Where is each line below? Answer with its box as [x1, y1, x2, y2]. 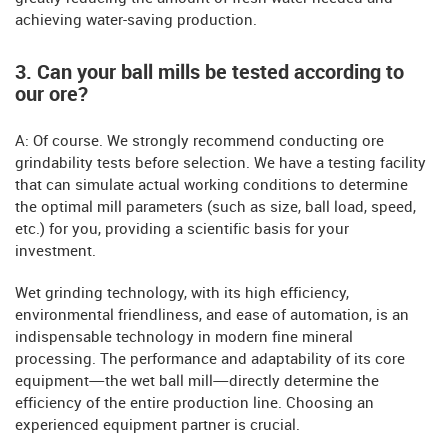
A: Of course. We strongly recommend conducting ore [15, 134, 384, 150]
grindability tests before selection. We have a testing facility [15, 156, 426, 172]
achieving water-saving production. [15, 13, 257, 29]
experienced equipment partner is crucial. [15, 418, 300, 434]
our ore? [15, 84, 88, 106]
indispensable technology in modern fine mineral [15, 330, 353, 346]
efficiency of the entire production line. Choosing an [15, 396, 374, 412]
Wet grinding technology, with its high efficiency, [15, 286, 349, 302]
